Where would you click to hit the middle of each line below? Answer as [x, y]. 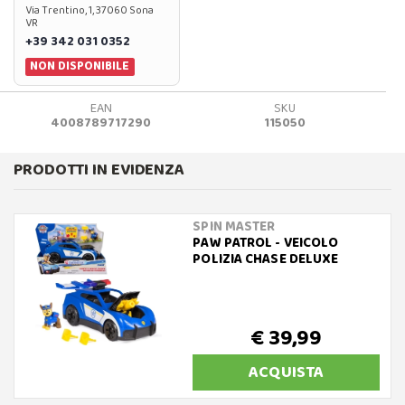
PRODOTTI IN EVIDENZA [99, 170]
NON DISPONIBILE [80, 66]
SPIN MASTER [234, 226]
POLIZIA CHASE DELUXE [266, 259]
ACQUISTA [287, 372]
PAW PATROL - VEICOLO [266, 243]
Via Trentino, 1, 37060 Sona [89, 11]
